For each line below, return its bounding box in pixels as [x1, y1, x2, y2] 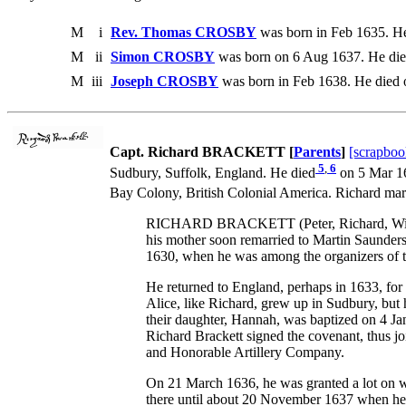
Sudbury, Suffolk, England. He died [110, 165, 315, 181]
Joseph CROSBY [111, 73, 218, 90]
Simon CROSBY [111, 49, 215, 65]
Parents [294, 144, 341, 160]
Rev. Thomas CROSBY [111, 24, 256, 41]
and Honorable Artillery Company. [146, 344, 344, 361]
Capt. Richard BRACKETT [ [110, 144, 294, 160]
